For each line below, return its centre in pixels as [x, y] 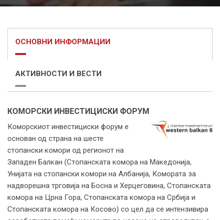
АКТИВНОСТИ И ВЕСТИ [58, 73]
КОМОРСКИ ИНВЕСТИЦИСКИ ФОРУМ [78, 111]
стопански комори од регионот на [66, 150]
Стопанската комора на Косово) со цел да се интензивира [108, 209]
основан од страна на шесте [55, 138]
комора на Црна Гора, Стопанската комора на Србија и [101, 197]
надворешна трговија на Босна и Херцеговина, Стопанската [109, 185]
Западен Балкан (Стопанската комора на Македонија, [99, 162]
